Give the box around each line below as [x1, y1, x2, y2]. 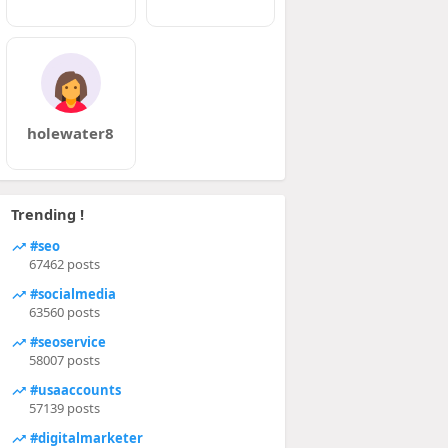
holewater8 [27, 123, 115, 143]
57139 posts [28, 399, 100, 417]
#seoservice [26, 332, 106, 351]
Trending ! [10, 204, 84, 224]
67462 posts [28, 255, 100, 273]
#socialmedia [26, 284, 116, 303]
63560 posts [28, 303, 100, 321]
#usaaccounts [26, 380, 121, 399]
